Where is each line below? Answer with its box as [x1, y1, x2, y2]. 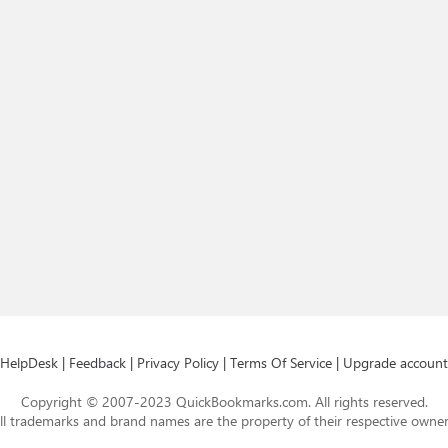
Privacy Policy [137, 353, 219, 372]
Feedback [69, 353, 126, 372]
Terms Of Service [230, 353, 332, 372]
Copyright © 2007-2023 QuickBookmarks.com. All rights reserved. [20, 392, 428, 411]
